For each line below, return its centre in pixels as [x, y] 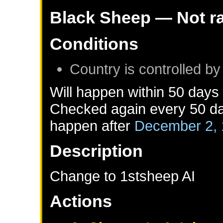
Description [97, 151]
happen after [92, 125]
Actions [81, 201]
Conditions [94, 44]
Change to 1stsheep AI [123, 176]
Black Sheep [101, 17]
